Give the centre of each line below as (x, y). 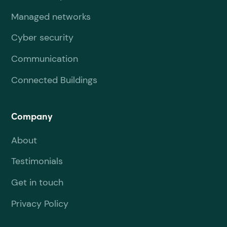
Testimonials (37, 161)
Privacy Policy (40, 203)
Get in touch (37, 182)
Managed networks (51, 16)
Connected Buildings (54, 80)
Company (32, 117)
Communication (45, 58)
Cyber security (43, 37)
